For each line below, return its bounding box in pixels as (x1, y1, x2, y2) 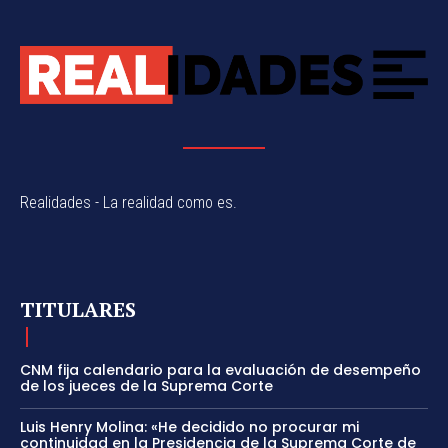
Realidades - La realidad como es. (20, 192, 237, 212)
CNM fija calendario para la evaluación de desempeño (20, 359, 421, 380)
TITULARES (20, 295, 136, 323)
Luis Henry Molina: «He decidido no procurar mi (20, 416, 359, 437)
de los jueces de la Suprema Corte (20, 375, 273, 396)
